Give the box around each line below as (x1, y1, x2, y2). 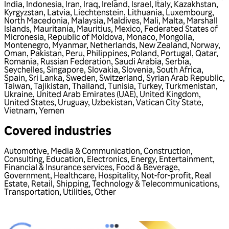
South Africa (156, 64, 201, 75)
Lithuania (127, 7, 162, 17)
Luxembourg (166, 7, 212, 17)
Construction (144, 146, 191, 156)
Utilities (63, 187, 91, 197)
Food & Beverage (116, 162, 178, 173)
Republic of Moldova (48, 31, 123, 42)
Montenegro (4, 39, 49, 50)
